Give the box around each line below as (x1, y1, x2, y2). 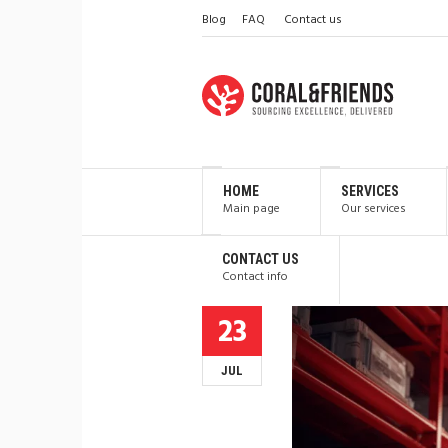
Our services (341, 199, 406, 219)
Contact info (222, 267, 288, 287)
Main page (223, 199, 280, 219)
